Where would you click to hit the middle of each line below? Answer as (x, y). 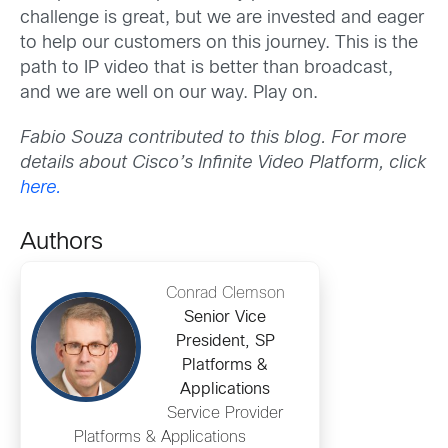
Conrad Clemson (225, 294)
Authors (61, 243)
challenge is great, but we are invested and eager (222, 18)
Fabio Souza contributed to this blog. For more (213, 139)
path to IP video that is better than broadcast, (206, 68)
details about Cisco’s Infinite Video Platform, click (223, 164)
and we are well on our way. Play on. (169, 93)
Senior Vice (225, 318)
